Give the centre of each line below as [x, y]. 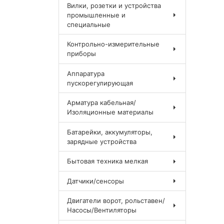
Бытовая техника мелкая [108, 161]
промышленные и [96, 15]
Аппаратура [86, 73]
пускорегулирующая [100, 83]
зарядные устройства [102, 141]
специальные [89, 24]
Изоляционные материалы [110, 112]
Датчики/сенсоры [96, 181]
